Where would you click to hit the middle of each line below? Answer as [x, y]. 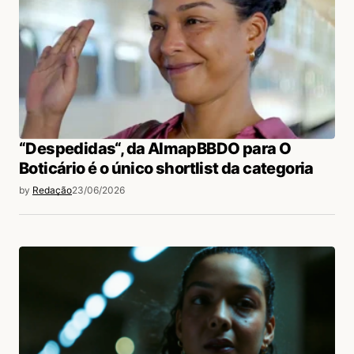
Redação [52, 190]
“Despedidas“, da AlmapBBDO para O [155, 148]
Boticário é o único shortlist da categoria [166, 168]
